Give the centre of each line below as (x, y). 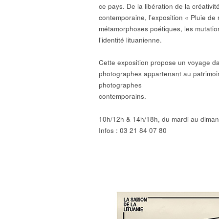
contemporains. (122, 96)
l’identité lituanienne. (130, 40)
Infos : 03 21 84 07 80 (133, 131)
